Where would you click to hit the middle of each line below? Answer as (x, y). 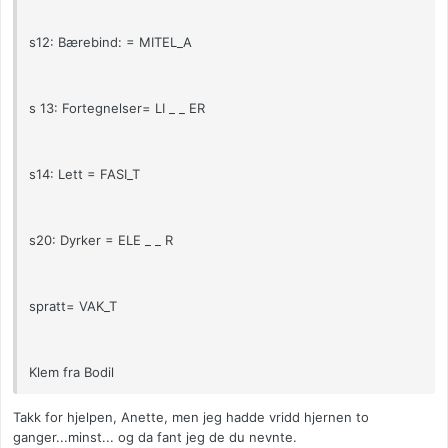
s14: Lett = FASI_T (84, 174)
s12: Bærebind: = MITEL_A (110, 42)
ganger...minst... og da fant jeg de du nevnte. (155, 437)
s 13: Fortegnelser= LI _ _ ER (117, 108)
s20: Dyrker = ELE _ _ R (101, 240)
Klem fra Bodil (71, 372)
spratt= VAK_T (73, 306)
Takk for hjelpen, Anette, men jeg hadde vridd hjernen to (191, 417)
